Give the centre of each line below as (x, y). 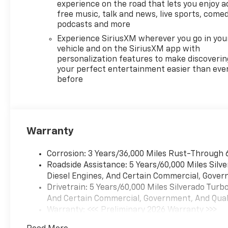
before (70, 80)
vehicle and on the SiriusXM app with (129, 50)
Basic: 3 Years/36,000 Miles (99, 222)
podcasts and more (94, 25)
